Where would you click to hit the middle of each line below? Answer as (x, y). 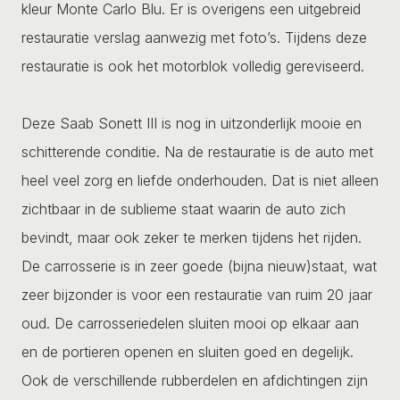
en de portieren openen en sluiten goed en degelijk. (187, 351)
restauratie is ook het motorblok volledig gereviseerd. (193, 66)
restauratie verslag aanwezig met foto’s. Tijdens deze (194, 37)
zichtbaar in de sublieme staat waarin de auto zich (183, 208)
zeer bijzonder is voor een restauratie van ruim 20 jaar (197, 294)
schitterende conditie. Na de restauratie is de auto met (197, 151)
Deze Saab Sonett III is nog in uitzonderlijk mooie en (192, 123)
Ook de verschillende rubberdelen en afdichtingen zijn (195, 380)
